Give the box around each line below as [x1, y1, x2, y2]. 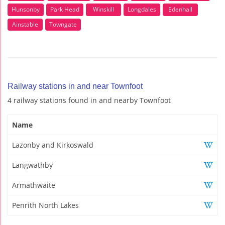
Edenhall [168, 5, 192, 14]
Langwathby [12, 160, 53, 170]
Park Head [50, 5, 79, 14]
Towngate [49, 20, 77, 29]
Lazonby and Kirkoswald [12, 140, 93, 150]
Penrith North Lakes [12, 200, 79, 210]
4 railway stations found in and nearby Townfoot [8, 95, 171, 105]
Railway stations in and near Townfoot [8, 82, 143, 91]
